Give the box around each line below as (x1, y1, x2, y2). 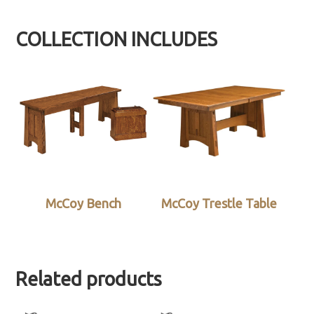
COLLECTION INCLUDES (15, 28, 218, 50)
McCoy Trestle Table (161, 196, 278, 211)
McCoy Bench (46, 196, 122, 211)
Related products (15, 268, 163, 290)
